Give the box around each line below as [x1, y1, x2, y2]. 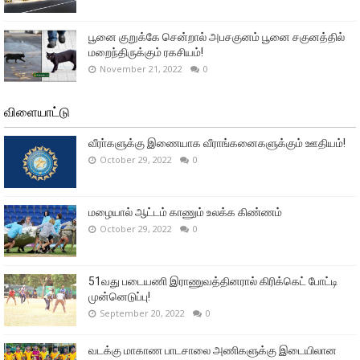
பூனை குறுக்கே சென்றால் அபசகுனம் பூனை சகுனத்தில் [88, 31, 345, 44]
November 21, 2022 [100, 63, 182, 76]
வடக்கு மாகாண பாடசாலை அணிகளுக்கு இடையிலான [88, 344, 337, 358]
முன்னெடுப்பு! [88, 290, 150, 304]
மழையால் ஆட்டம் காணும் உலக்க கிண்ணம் [88, 206, 282, 219]
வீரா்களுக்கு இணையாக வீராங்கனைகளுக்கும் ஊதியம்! [88, 137, 346, 150]
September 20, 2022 [100, 307, 185, 320]
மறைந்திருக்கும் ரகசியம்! [88, 46, 203, 59]
